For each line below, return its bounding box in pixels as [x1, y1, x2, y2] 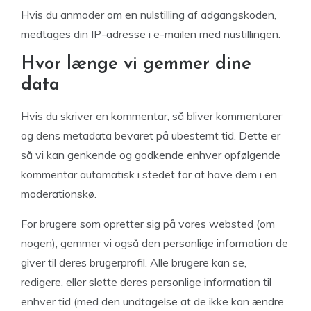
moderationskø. [21, 187, 96, 201]
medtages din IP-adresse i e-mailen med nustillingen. [21, 27, 280, 41]
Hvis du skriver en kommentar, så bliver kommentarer [21, 109, 282, 123]
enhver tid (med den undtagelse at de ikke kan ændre [21, 294, 284, 308]
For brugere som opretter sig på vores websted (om [21, 217, 275, 230]
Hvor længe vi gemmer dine [21, 55, 251, 74]
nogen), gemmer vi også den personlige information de [21, 236, 288, 250]
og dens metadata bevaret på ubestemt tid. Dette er [21, 128, 280, 142]
